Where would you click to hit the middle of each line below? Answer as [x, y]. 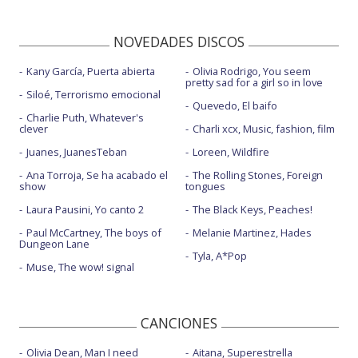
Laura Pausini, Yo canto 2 [85, 210]
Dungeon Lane [54, 244]
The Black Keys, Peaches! [252, 210]
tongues [205, 187]
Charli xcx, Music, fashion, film [263, 129]
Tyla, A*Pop [219, 256]
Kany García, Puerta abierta [91, 72]
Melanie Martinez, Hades [252, 233]
